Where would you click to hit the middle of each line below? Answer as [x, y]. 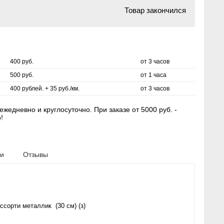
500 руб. [22, 75]
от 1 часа [153, 75]
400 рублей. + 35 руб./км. [45, 88]
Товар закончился [155, 10]
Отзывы [35, 154]
